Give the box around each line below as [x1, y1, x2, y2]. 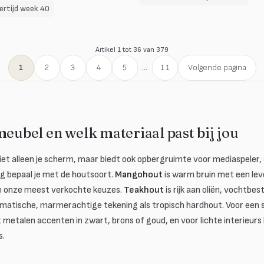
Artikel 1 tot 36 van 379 [95, 45, 169, 54]
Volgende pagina [187, 62, 246, 72]
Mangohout [115, 169, 163, 180]
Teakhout [124, 184, 164, 196]
